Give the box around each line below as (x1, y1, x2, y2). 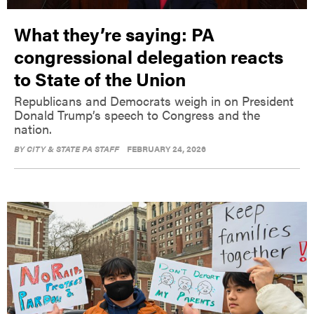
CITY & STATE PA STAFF (27, 142, 119, 155)
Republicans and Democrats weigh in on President (14, 91, 294, 109)
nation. (14, 119, 52, 137)
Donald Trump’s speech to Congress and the (14, 105, 260, 123)
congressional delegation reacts (14, 43, 283, 69)
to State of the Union (14, 65, 186, 92)
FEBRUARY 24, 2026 (127, 142, 206, 155)
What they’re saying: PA (14, 20, 214, 47)
